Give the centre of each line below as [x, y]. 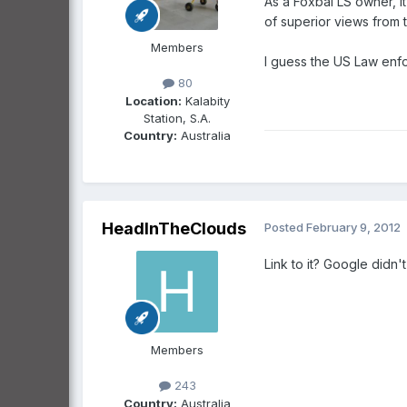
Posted [285, 228]
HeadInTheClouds [174, 229]
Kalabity [205, 100]
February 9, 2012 [353, 228]
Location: [153, 100]
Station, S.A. [177, 118]
